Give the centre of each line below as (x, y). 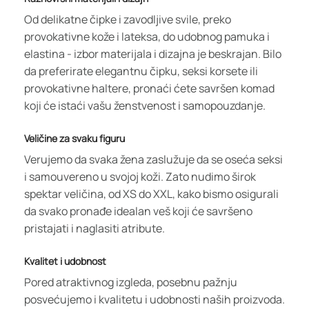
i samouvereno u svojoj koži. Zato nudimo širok (140, 176)
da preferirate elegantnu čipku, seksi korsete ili (141, 71)
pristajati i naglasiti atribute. (94, 228)
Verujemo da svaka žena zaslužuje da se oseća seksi (153, 159)
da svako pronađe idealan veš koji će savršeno (138, 211)
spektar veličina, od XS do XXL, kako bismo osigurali (151, 193)
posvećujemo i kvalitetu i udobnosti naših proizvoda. (154, 299)
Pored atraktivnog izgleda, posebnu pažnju (131, 282)
